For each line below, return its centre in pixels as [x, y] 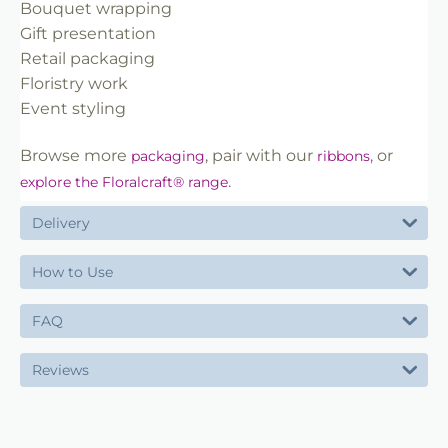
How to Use [72, 272]
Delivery [61, 223]
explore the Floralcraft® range [124, 182]
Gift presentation [88, 34]
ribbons [343, 156]
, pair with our [261, 156]
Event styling [73, 109]
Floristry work [74, 84]
